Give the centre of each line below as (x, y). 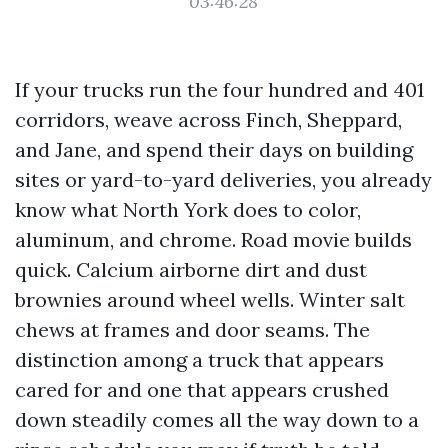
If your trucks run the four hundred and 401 (219, 89)
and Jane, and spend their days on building (214, 149)
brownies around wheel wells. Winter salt (210, 299)
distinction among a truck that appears (199, 359)
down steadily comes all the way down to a (217, 419)
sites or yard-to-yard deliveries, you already (223, 179)
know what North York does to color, (188, 209)
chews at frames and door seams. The (192, 329)
